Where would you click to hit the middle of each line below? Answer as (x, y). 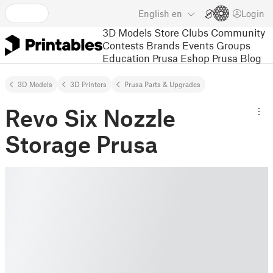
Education (126, 58)
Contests (123, 45)
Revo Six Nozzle (90, 118)
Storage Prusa (81, 144)
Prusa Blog (237, 58)
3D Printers (88, 84)
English (154, 13)
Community (238, 32)
